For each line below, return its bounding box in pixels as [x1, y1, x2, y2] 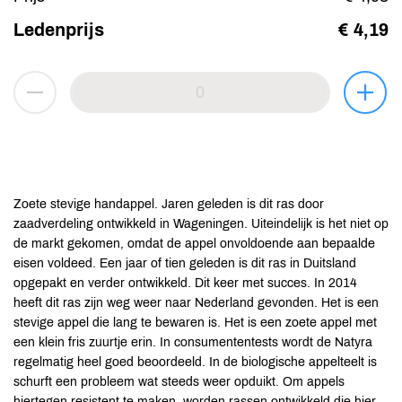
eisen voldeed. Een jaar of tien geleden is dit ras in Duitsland [13, 257, 356, 270]
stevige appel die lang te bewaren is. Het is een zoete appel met [13, 316, 377, 329]
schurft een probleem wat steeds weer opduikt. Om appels [13, 375, 345, 389]
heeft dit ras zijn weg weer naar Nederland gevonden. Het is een [13, 296, 379, 310]
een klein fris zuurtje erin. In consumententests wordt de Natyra [13, 336, 372, 349]
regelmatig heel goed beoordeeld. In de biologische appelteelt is [13, 355, 377, 369]
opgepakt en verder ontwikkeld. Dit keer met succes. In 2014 [13, 276, 357, 290]
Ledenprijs [13, 20, 104, 39]
